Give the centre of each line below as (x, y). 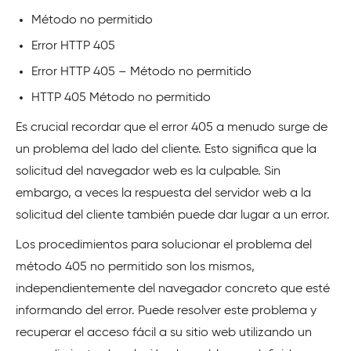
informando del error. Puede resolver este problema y (166, 311)
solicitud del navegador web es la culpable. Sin (148, 172)
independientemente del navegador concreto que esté (173, 289)
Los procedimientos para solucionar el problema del (164, 246)
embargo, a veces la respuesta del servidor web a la (163, 194)
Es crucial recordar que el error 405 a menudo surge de (172, 128)
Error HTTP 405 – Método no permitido (141, 72)
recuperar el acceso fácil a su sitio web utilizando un (164, 333)
